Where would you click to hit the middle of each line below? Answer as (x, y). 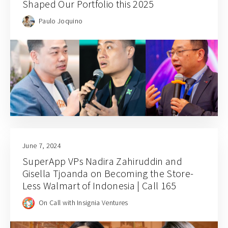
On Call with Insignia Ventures (83, 202)
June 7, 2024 (42, 146)
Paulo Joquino (61, 21)
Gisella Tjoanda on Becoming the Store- (108, 174)
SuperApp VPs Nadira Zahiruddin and (102, 161)
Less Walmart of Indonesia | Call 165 (99, 186)
